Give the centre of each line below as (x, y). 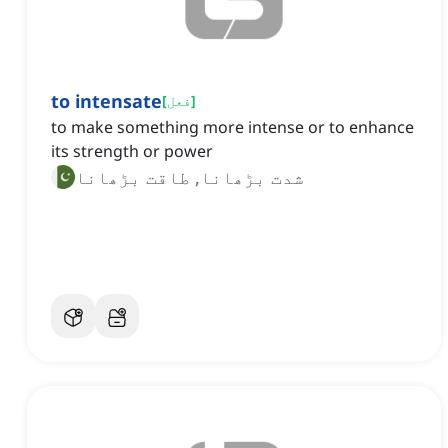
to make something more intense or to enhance (232, 127)
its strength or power (132, 151)
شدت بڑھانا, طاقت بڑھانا (189, 177)
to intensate (106, 101)
